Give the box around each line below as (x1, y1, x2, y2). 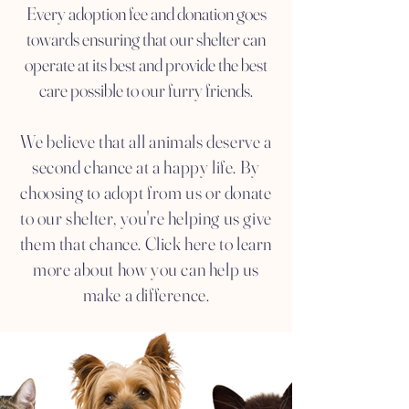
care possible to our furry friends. (39, 79, 253, 101)
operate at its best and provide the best (25, 53, 267, 76)
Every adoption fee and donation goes (26, 2, 267, 25)
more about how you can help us (32, 257, 259, 280)
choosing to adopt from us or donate (20, 181, 272, 204)
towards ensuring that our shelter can (26, 27, 266, 50)
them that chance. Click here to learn (19, 232, 273, 255)
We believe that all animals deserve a (20, 130, 272, 152)
